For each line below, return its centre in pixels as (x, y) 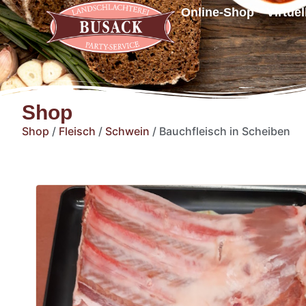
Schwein (127, 131)
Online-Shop (218, 12)
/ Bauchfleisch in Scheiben (220, 131)
